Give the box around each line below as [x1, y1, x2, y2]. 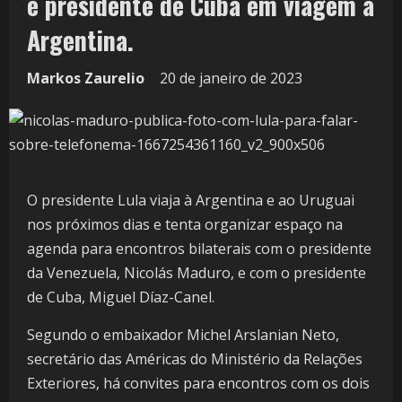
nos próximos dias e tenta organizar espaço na [27, 214, 343, 235]
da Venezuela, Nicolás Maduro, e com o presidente [27, 263, 366, 284]
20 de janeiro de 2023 [160, 68, 306, 89]
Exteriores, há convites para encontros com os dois [27, 373, 370, 394]
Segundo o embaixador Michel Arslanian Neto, [27, 325, 339, 345]
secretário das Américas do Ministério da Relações [27, 349, 363, 370]
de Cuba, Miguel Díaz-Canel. [27, 287, 214, 308]
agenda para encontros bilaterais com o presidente [27, 239, 371, 259]
